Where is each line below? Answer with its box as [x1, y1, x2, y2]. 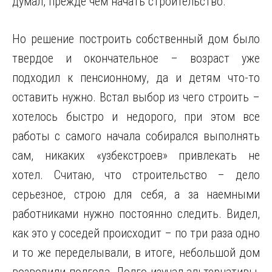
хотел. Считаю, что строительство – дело [12, 168, 260, 182]
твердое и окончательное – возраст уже [12, 51, 260, 66]
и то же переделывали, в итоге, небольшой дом [12, 245, 260, 260]
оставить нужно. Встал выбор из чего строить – [12, 90, 260, 104]
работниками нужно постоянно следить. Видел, [12, 206, 260, 221]
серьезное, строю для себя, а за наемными [12, 187, 260, 202]
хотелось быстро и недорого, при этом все [12, 109, 260, 124]
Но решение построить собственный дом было [12, 32, 260, 46]
